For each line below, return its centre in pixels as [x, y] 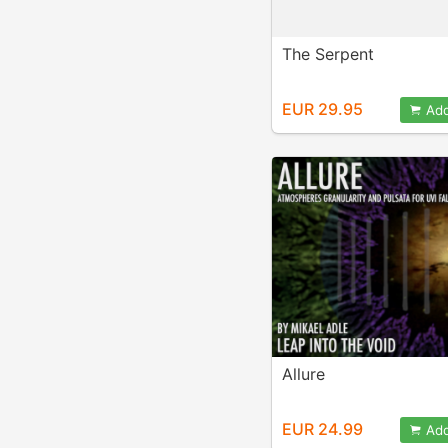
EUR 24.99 [322, 429]
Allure [303, 374]
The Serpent [328, 54]
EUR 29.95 [322, 109]
